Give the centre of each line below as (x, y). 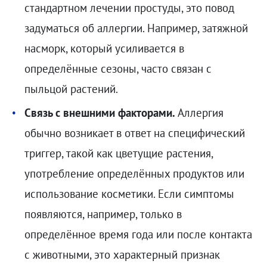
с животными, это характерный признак (122, 254)
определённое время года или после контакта (138, 234)
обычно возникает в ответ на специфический (134, 133)
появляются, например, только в (103, 214)
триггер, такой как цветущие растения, (118, 153)
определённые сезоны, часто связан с (118, 69)
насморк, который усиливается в (104, 48)
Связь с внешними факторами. (100, 112)
